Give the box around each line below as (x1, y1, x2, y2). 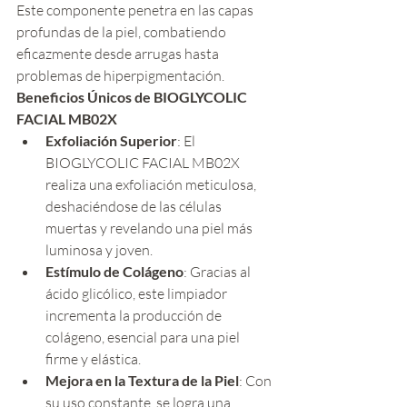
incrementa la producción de (45, 306, 224, 325)
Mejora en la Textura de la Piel (45, 372, 239, 390)
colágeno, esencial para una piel (45, 328, 243, 347)
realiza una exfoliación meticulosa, (45, 175, 259, 194)
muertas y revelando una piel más (45, 219, 255, 238)
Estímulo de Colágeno (45, 263, 184, 281)
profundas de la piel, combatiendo (16, 23, 229, 42)
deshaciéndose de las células (45, 197, 224, 216)
